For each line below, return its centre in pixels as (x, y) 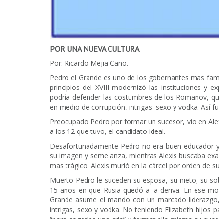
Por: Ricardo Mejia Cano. (89, 63)
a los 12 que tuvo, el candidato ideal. (108, 131)
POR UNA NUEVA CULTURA (95, 49)
